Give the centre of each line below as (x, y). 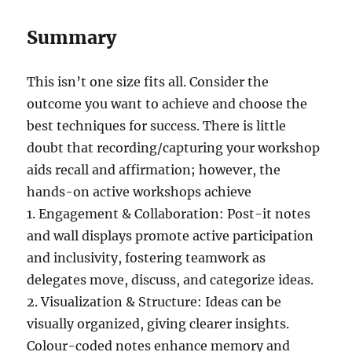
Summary (72, 37)
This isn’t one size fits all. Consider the (148, 81)
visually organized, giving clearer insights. (158, 323)
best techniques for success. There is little (157, 125)
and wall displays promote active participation (170, 235)
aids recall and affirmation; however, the (154, 169)
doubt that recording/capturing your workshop (174, 147)
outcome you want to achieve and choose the (167, 103)
